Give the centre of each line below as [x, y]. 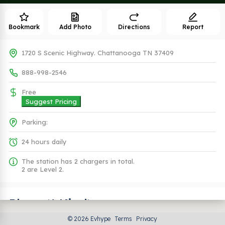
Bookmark [24, 27]
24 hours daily [44, 142]
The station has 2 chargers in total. [78, 161]
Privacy [147, 218]
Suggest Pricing [51, 101]
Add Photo [75, 27]
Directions [134, 27]
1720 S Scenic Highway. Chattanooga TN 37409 [98, 53]
